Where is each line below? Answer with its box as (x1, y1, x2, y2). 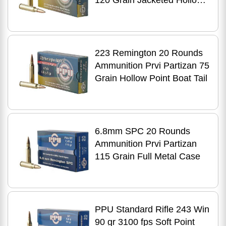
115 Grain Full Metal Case (94, 151, 200, 161)
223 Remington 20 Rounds (94, 48, 203, 58)
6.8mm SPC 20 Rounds (94, 126, 190, 136)
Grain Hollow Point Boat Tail (94, 73, 207, 83)
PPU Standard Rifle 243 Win (94, 204, 209, 214)
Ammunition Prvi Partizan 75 (94, 61, 209, 71)
